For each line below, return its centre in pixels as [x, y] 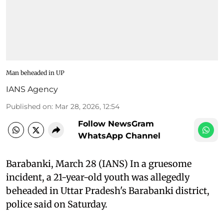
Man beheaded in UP [35, 72]
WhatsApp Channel [119, 135]
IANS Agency [32, 89]
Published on [29, 106]
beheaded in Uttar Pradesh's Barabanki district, [108, 190]
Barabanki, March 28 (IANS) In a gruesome [99, 163]
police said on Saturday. [57, 204]
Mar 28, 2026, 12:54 [87, 106]
